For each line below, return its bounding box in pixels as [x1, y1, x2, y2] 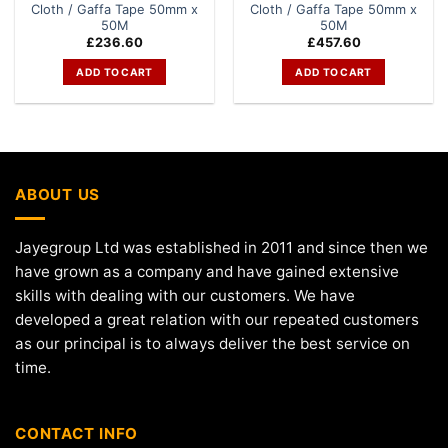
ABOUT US [15, 185, 101, 205]
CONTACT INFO [15, 424, 139, 444]
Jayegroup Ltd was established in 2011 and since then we [15, 237, 428, 257]
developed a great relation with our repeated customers [15, 309, 419, 329]
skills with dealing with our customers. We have [15, 285, 355, 305]
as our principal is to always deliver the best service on [15, 333, 410, 353]
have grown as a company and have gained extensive [15, 261, 399, 281]
